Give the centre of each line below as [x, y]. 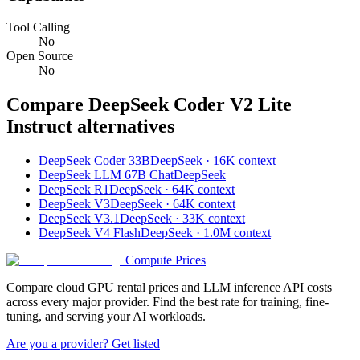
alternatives [123, 126]
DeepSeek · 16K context [213, 160]
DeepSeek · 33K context [182, 218]
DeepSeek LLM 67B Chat [106, 174]
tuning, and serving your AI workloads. [106, 316]
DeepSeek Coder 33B [94, 160]
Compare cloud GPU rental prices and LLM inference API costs [169, 287]
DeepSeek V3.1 [79, 218]
